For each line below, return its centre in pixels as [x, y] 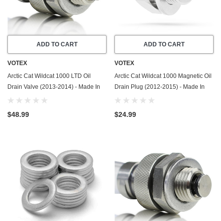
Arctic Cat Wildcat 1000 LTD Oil [49, 76]
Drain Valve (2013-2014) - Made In [54, 87]
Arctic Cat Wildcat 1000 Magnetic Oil [163, 76]
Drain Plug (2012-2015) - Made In [160, 87]
